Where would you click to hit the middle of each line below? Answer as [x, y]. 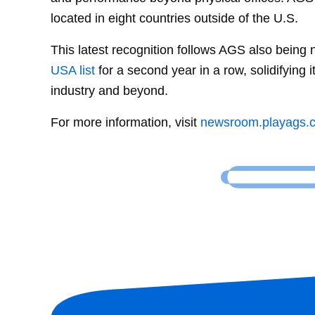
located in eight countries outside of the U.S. [174, 18]
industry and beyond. [109, 90]
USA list [73, 70]
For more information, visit [126, 122]
